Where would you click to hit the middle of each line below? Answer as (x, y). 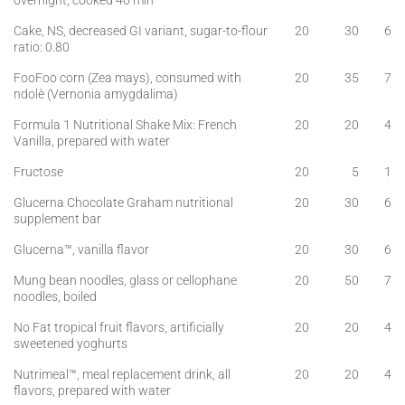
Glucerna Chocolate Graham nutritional (123, 202)
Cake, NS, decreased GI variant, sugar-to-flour (141, 31)
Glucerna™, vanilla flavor (81, 250)
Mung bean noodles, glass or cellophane (125, 280)
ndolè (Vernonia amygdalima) (96, 94)
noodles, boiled (55, 297)
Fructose (38, 172)
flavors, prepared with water (92, 391)
